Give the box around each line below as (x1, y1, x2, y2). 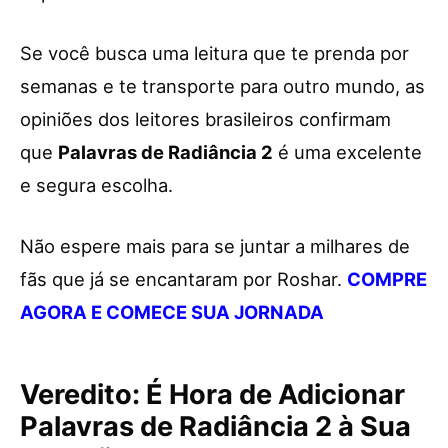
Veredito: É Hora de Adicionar (20, 377, 405, 411)
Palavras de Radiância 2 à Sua (20, 409, 411, 443)
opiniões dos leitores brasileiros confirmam (20, 107, 391, 130)
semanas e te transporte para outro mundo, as (20, 74, 425, 97)
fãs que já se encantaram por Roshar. (20, 267, 347, 290)
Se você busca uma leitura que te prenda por (20, 41, 409, 64)
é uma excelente (273, 140, 422, 163)
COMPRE (347, 267, 427, 290)
